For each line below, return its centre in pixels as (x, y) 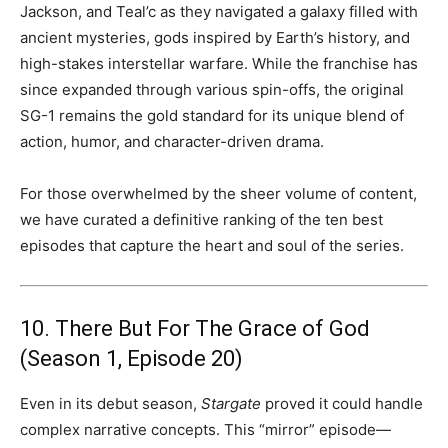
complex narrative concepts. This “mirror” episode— (205, 429)
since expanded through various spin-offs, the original (212, 89)
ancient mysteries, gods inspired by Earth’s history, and (215, 37)
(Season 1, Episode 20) (131, 358)
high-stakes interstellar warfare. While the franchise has (219, 63)
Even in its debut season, (110, 403)
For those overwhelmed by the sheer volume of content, (218, 193)
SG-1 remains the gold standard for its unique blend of (212, 115)
